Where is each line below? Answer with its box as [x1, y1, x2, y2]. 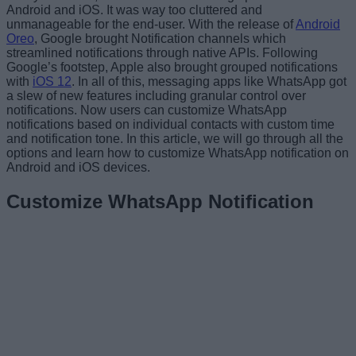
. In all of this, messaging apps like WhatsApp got [72, 74, 346, 88]
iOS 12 [33, 74, 72, 88]
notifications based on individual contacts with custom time [6, 117, 335, 131]
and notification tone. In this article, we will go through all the [6, 131, 343, 145]
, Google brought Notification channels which [34, 31, 286, 45]
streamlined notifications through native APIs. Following [6, 45, 318, 60]
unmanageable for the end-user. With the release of [6, 17, 296, 31]
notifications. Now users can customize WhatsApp [6, 103, 287, 117]
